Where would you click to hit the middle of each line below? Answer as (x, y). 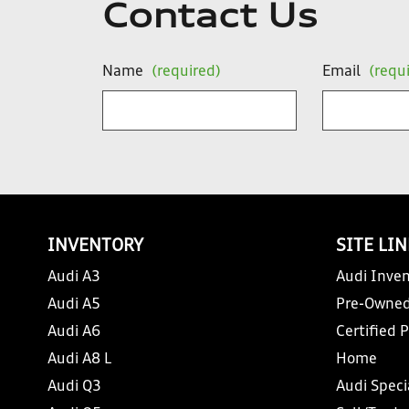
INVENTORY (95, 247)
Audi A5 (74, 305)
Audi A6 (74, 333)
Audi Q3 (74, 388)
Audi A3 (74, 278)
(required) (186, 73)
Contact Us (210, 20)
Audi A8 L (79, 360)
